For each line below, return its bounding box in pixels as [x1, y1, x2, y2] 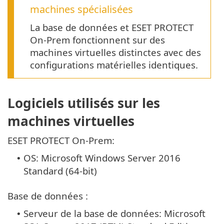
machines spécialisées [30, 2, 133, 16]
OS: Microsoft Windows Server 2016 [23, 151, 180, 164]
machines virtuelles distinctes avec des [30, 46, 201, 59]
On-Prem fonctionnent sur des [30, 33, 165, 46]
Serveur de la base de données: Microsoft [23, 206, 205, 219]
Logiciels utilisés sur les [7, 93, 160, 112]
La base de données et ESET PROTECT [30, 21, 193, 34]
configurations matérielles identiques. [30, 58, 198, 71]
